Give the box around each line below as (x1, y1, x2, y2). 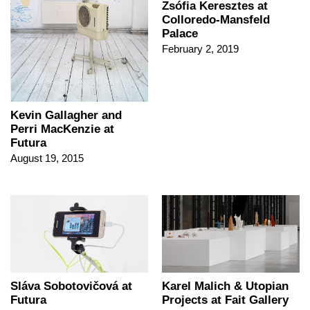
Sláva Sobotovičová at (10, 280, 132, 293)
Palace (162, 26, 198, 40)
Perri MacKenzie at (10, 122, 114, 136)
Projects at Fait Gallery (162, 293, 289, 307)
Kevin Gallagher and (10, 109, 122, 122)
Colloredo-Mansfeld (162, 12, 270, 26)
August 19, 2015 (10, 152, 84, 165)
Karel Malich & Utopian (162, 280, 289, 293)
